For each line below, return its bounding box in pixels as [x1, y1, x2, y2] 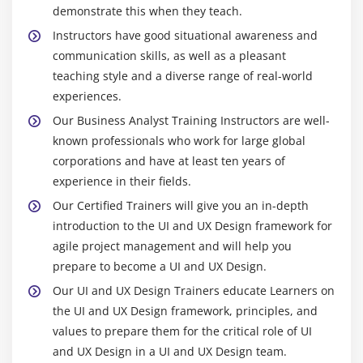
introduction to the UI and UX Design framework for [53, 218, 332, 234]
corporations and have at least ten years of [53, 153, 285, 169]
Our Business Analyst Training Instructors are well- [53, 113, 330, 129]
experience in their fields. [53, 173, 191, 190]
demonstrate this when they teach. [53, 3, 242, 19]
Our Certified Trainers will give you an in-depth [53, 198, 309, 214]
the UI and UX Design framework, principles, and [53, 303, 318, 319]
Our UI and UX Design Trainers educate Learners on [53, 283, 335, 299]
